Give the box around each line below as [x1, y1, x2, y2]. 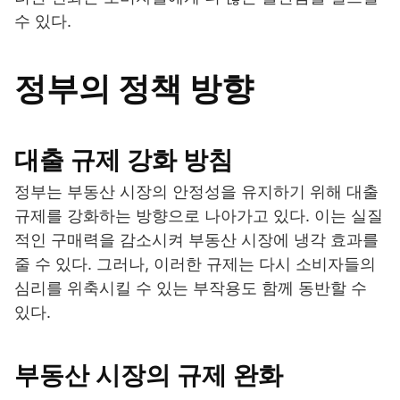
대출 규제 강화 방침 [14, 145, 233, 176]
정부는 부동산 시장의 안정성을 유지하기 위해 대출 [14, 182, 379, 202]
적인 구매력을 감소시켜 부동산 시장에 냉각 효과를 [14, 230, 379, 250]
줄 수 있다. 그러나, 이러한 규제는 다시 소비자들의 [14, 254, 376, 274]
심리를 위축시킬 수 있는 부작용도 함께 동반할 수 [14, 279, 367, 298]
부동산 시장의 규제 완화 [14, 360, 283, 391]
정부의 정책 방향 [14, 69, 254, 109]
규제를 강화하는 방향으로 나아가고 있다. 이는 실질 [14, 206, 383, 226]
